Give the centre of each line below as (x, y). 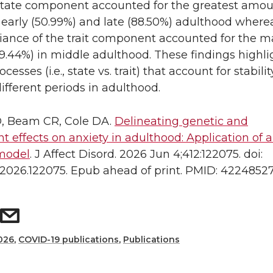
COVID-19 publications (69, 240)
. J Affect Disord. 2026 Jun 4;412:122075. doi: (146, 154)
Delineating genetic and (181, 122)
